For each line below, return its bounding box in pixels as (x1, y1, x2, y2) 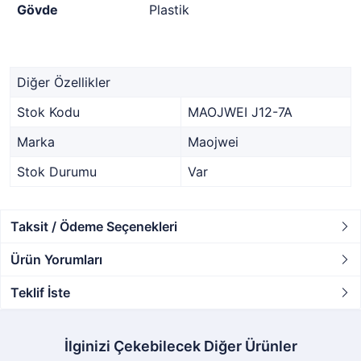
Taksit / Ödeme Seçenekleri (10, 218, 177, 234)
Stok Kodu (17, 104, 80, 120)
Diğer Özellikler (17, 74, 110, 90)
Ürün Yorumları (10, 251, 102, 268)
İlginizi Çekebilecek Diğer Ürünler (64, 338, 297, 355)
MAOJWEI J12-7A (188, 104, 293, 120)
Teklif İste (10, 284, 70, 301)
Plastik (149, 2, 189, 18)
